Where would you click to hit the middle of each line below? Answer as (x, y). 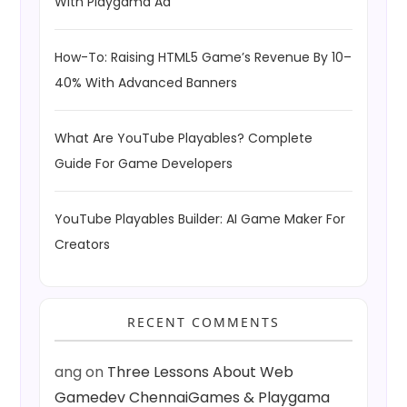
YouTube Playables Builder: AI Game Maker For (200, 219)
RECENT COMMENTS (203, 323)
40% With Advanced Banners (146, 83)
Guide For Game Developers (144, 164)
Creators (83, 245)
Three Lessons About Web (201, 372)
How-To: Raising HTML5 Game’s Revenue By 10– (203, 58)
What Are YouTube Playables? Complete (184, 139)
